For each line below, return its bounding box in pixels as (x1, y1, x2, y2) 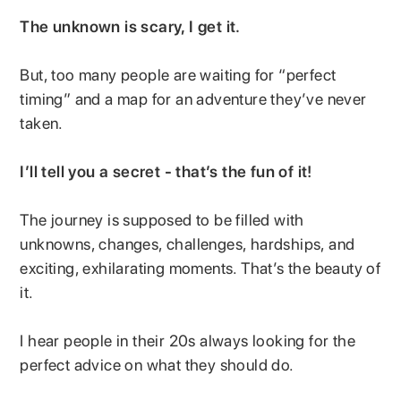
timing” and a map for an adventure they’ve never (20, 89, 367, 108)
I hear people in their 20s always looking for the (20, 330, 356, 350)
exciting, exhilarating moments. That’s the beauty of (20, 258, 381, 277)
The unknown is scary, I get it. (20, 16, 245, 36)
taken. (20, 113, 68, 132)
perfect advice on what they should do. (20, 354, 299, 374)
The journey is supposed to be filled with (20, 209, 304, 229)
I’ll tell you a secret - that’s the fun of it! (20, 161, 312, 181)
